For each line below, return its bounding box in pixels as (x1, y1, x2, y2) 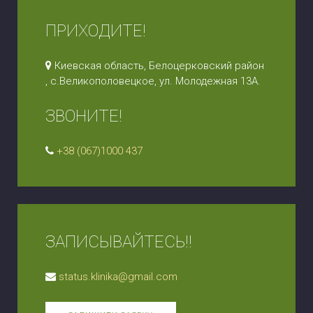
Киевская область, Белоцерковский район (52, 59, 264, 72)
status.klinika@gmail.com (56, 270, 177, 283)
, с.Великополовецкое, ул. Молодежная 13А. (45, 75, 261, 87)
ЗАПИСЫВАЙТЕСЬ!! (45, 232, 192, 252)
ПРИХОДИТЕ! (45, 21, 146, 41)
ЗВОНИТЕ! (45, 106, 122, 126)
